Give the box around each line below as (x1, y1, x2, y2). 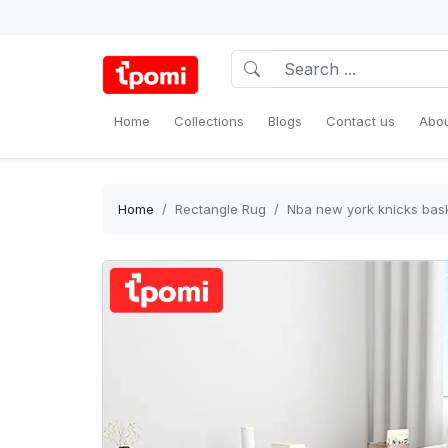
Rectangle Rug (175, 201, 266, 217)
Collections (174, 113, 244, 129)
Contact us (326, 113, 395, 129)
